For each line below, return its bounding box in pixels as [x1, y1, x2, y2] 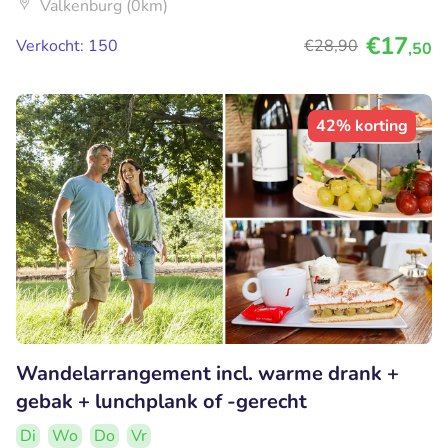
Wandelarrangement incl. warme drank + [16, 359, 399, 387]
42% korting [316, 114, 408, 137]
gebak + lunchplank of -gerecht [16, 387, 307, 415]
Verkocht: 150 [16, 34, 118, 57]
